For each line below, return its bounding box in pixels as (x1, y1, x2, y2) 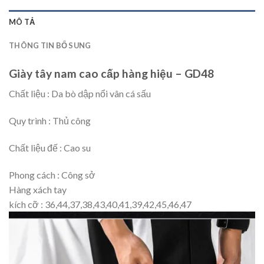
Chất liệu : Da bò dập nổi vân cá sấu (9, 88, 151, 100)
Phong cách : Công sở (9, 169, 95, 180)
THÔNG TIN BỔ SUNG (9, 40, 91, 50)
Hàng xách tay (9, 183, 67, 195)
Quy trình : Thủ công (9, 115, 91, 127)
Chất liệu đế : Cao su (9, 142, 91, 154)
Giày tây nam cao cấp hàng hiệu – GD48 (9, 66, 214, 80)
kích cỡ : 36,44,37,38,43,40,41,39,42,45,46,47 (9, 198, 192, 210)
